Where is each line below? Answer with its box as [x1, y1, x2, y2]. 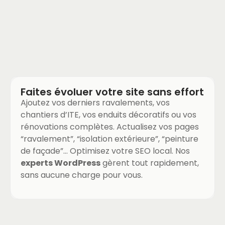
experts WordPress [21, 157, 100, 169]
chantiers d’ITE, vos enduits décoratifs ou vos [21, 109, 196, 121]
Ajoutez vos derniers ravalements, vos [21, 97, 170, 109]
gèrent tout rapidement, [100, 157, 199, 169]
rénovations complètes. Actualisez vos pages [21, 121, 199, 133]
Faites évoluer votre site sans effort [21, 85, 204, 99]
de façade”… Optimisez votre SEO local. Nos [21, 145, 190, 157]
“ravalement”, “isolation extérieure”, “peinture [21, 133, 198, 145]
